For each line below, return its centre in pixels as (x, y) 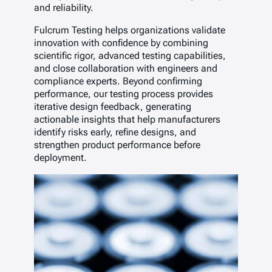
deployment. (62, 158)
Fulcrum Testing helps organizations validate (130, 30)
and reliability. (65, 8)
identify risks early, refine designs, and (115, 132)
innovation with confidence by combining (121, 43)
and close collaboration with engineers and (126, 69)
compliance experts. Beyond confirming (118, 81)
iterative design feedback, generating (113, 107)
